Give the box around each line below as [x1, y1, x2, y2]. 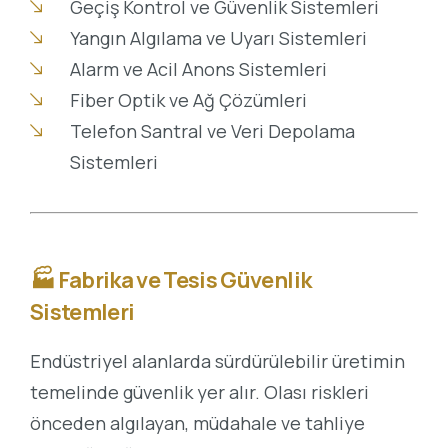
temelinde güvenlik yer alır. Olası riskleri [30, 379, 369, 404]
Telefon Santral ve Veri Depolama [69, 118, 355, 143]
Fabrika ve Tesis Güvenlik [57, 264, 312, 295]
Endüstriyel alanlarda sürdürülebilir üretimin [30, 348, 405, 373]
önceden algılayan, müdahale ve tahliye [30, 410, 365, 435]
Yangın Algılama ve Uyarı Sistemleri [69, 25, 367, 50]
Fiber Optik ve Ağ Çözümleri [69, 87, 307, 112]
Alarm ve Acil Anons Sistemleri [69, 56, 327, 81]
